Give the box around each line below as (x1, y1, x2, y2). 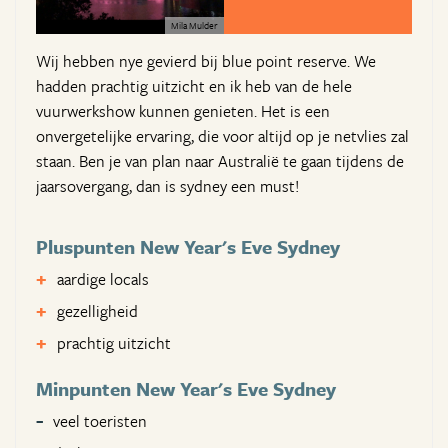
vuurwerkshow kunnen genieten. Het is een (36, 99, 330, 124)
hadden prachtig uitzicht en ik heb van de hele (36, 74, 352, 99)
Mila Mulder (171, 18, 218, 33)
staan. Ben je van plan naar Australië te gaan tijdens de (36, 149, 404, 174)
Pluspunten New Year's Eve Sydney (36, 233, 340, 261)
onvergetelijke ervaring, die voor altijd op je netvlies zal (36, 124, 409, 149)
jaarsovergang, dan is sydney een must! (36, 174, 299, 199)
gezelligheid (57, 299, 138, 324)
